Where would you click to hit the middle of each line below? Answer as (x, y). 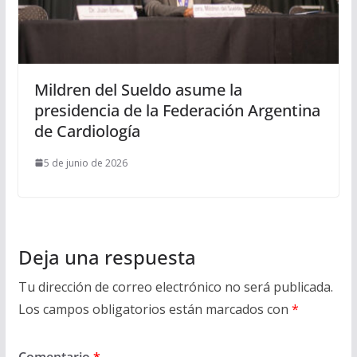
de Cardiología (87, 131)
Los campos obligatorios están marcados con (155, 309)
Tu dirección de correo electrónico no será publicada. (175, 286)
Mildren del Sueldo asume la (138, 89)
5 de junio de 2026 (85, 163)
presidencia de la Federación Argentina (177, 110)
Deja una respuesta (107, 257)
